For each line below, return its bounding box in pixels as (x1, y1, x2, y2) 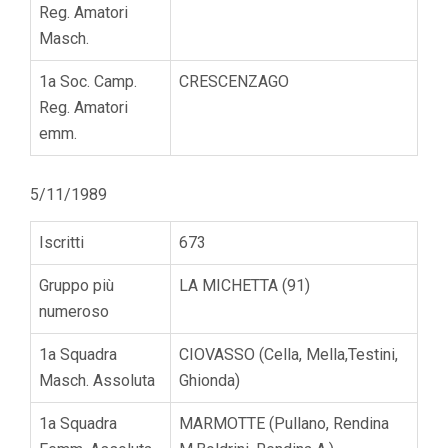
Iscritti (39, 232, 84, 252)
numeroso (39, 301, 109, 321)
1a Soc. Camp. (39, 71, 137, 91)
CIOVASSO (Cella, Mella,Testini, (179, 344, 398, 364)
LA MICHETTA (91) (179, 275, 310, 295)
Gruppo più (39, 275, 114, 295)
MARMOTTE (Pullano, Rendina (179, 413, 389, 433)
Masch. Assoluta (39, 370, 155, 390)
